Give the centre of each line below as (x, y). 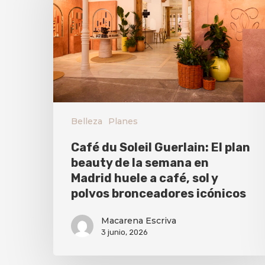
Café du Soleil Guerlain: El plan (161, 148)
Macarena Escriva (139, 221)
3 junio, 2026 (125, 232)
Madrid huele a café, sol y (144, 178)
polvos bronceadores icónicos (159, 194)
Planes (123, 122)
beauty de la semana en (140, 163)
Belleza (87, 122)
